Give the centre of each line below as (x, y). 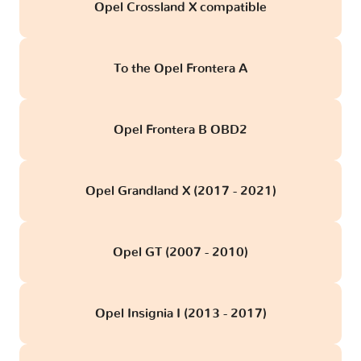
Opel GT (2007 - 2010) (180, 252)
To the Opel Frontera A (180, 68)
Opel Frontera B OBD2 (180, 129)
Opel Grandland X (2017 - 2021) (180, 191)
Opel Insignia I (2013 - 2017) (180, 313)
